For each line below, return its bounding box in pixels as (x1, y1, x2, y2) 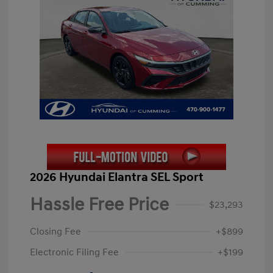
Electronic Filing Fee (30, 246, 119, 259)
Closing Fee (30, 225, 81, 238)
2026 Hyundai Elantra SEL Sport (30, 170, 204, 185)
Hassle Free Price (30, 193, 169, 216)
